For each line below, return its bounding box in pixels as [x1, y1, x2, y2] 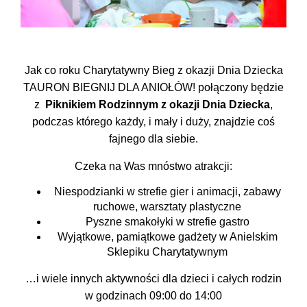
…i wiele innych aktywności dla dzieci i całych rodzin [25, 272, 282, 284]
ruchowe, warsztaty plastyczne [93, 201, 241, 213]
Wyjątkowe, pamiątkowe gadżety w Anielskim [57, 231, 278, 243]
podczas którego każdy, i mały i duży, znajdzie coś [32, 116, 275, 128]
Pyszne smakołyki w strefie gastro [85, 216, 249, 228]
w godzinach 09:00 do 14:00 [85, 289, 222, 302]
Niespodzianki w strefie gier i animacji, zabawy [53, 186, 281, 198]
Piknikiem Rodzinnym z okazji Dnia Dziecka [45, 99, 270, 111]
